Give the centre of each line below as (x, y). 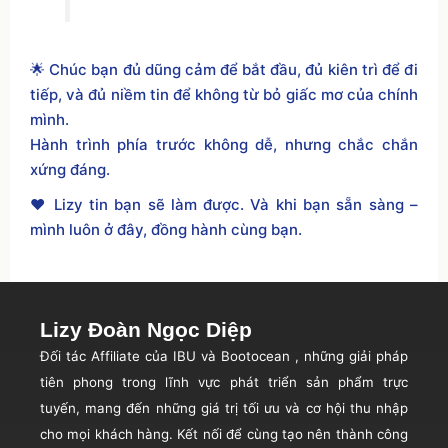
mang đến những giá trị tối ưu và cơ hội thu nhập (244, 407)
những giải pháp (356, 355)
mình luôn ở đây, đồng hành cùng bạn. (166, 229)
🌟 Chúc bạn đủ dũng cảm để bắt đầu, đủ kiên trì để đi (224, 69)
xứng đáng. (70, 169)
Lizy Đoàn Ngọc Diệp (146, 329)
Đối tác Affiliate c (96, 355)
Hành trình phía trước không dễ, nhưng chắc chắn (224, 144)
